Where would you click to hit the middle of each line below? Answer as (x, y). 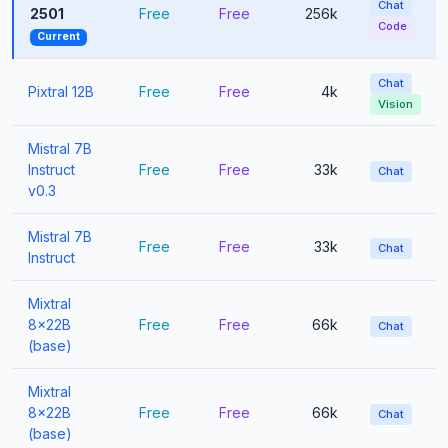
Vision (395, 104)
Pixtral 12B (61, 92)
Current (58, 37)
